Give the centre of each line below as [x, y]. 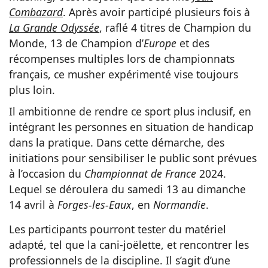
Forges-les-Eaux [95, 205]
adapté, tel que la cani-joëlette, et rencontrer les [129, 245]
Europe [160, 43]
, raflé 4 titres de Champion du [175, 28]
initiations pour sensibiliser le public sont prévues [133, 158]
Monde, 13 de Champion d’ [76, 43]
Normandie [179, 205]
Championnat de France [140, 174]
